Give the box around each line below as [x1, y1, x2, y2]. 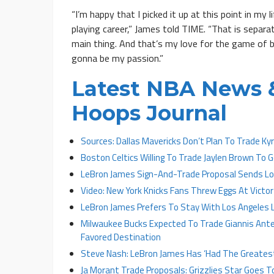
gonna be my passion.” [72, 50, 163, 65]
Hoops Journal [72, 100, 227, 126]
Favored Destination [81, 229, 161, 244]
